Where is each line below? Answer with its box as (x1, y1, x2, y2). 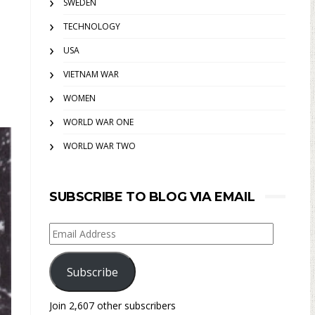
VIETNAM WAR (63, 68, 119, 80)
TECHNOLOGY (63, 20, 120, 32)
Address (49, 242, 90, 255)
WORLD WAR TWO (63, 140, 136, 152)
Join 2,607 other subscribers (49, 299, 176, 312)
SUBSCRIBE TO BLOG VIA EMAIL (49, 189, 255, 205)
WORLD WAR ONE (63, 116, 134, 128)
